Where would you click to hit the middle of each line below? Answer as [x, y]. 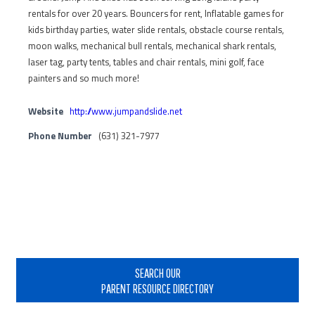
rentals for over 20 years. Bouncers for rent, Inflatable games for [156, 14]
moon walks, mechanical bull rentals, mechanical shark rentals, [152, 46]
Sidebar [37, 269]
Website [46, 111]
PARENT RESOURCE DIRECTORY [157, 288]
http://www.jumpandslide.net [126, 111]
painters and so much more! [84, 78]
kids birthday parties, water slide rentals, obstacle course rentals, [156, 30]
